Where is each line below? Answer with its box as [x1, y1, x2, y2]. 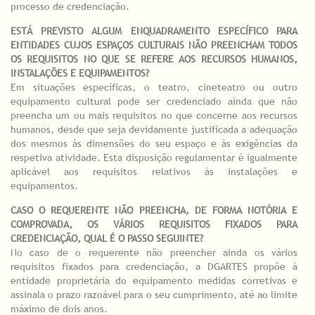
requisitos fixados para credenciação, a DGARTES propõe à [11, 259, 297, 273]
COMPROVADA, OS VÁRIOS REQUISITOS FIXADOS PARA [11, 217, 297, 231]
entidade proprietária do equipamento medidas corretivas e [11, 274, 297, 287]
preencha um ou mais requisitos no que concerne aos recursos [11, 108, 297, 122]
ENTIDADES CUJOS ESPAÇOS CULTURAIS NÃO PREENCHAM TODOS [11, 38, 297, 51]
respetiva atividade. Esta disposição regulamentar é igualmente [11, 150, 297, 164]
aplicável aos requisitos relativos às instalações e [11, 165, 297, 178]
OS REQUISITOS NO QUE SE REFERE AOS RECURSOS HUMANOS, [11, 52, 297, 65]
